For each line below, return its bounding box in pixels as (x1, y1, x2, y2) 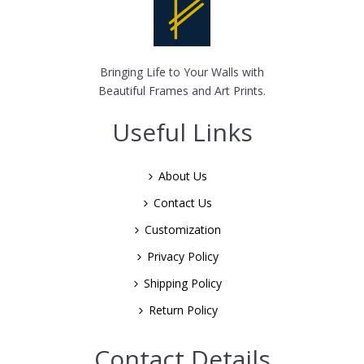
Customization (145, 222, 221, 237)
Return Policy (148, 302, 218, 318)
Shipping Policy (144, 275, 222, 291)
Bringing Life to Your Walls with (100, 64, 264, 80)
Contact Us (154, 195, 212, 210)
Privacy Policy (147, 249, 219, 264)
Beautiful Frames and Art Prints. (98, 83, 266, 98)
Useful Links (111, 115, 253, 149)
